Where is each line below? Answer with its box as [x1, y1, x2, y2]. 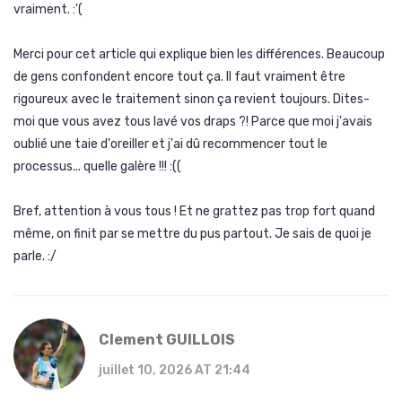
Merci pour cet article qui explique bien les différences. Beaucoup [13, 47, 385, 63]
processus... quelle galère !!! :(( [13, 159, 181, 175]
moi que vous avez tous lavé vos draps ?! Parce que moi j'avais [13, 114, 372, 130]
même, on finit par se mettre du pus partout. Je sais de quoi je [13, 226, 371, 242]
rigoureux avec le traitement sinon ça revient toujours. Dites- [13, 92, 370, 108]
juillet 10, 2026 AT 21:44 [99, 363, 250, 379]
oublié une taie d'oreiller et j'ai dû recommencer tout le [13, 136, 328, 153]
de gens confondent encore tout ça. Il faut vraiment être [13, 69, 345, 85]
